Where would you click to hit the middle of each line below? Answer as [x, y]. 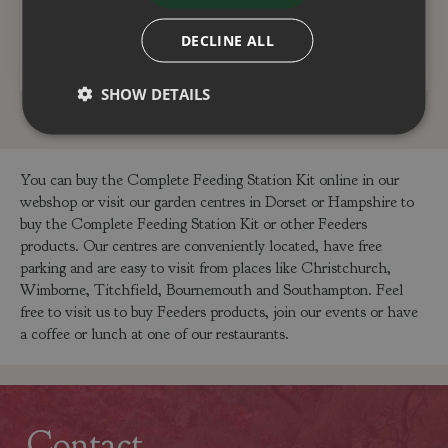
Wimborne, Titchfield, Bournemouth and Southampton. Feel [211, 289]
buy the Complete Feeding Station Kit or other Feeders [193, 223]
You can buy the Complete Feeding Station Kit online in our [209, 179]
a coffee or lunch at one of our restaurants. [154, 333]
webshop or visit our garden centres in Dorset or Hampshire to [217, 201]
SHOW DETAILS [156, 93]
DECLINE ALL [227, 40]
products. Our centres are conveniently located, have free [201, 245]
